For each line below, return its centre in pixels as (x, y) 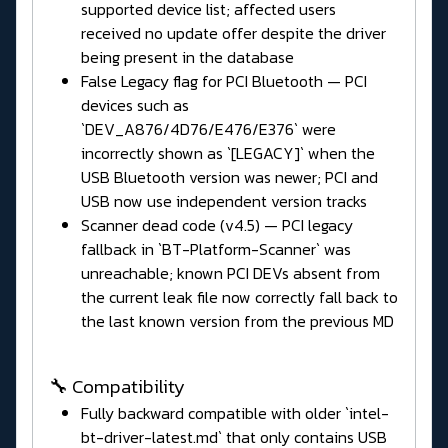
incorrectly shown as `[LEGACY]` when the (228, 152)
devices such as (135, 104)
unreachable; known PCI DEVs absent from (230, 272)
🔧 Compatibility (117, 386)
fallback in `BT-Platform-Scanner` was (216, 248)
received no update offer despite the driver (233, 32)
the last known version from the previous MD (237, 320)
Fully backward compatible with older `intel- (235, 412)
